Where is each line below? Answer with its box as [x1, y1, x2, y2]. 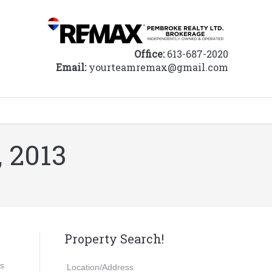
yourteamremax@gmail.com [86, 61, 228, 73]
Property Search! [64, 231, 164, 246]
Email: [56, 61, 86, 73]
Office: [134, 47, 165, 60]
